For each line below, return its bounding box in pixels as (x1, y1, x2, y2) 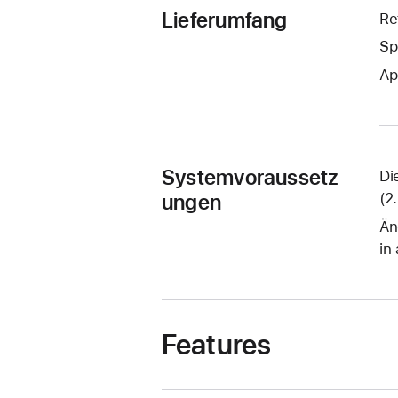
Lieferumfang (162, 6, 288, 33)
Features (162, 327, 272, 362)
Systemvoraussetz (162, 164, 339, 191)
